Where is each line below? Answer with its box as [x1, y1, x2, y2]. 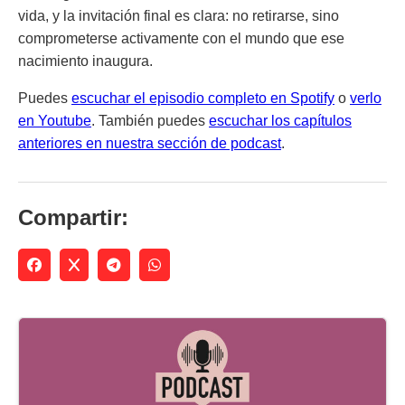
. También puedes [91, 112, 209, 128]
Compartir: [18, 204, 128, 230]
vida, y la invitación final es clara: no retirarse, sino [18, 7, 339, 24]
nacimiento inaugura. [18, 52, 153, 69]
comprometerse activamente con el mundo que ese [18, 30, 344, 46]
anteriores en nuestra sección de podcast [18, 135, 281, 151]
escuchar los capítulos [209, 112, 352, 128]
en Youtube [18, 112, 91, 128]
